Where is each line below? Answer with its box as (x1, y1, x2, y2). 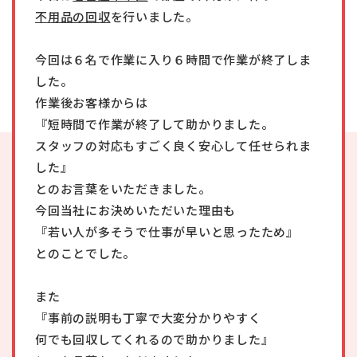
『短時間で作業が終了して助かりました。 (35, 116, 274, 133)
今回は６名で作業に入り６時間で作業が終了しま (35, 51, 312, 69)
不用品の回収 (35, 8, 111, 25)
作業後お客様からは (35, 94, 148, 112)
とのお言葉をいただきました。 (35, 180, 211, 198)
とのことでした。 (35, 245, 135, 262)
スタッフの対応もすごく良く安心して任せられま (35, 137, 312, 155)
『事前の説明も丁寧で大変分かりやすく (35, 309, 261, 327)
